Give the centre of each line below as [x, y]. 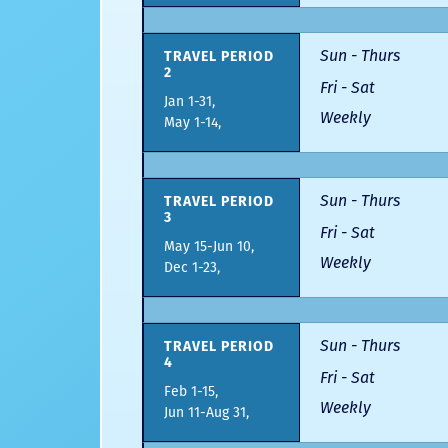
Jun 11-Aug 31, [206, 413]
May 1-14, [192, 123]
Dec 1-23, [192, 268]
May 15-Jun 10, [209, 247]
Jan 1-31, [189, 102]
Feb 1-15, [191, 392]
